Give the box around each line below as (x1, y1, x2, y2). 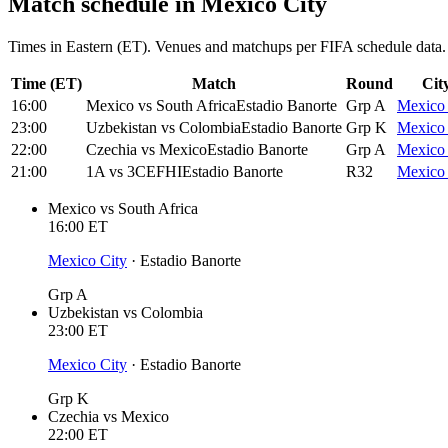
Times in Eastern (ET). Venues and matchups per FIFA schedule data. (8, 37, 446, 55)
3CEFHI (127, 162, 182, 180)
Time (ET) (11, 74, 82, 92)
